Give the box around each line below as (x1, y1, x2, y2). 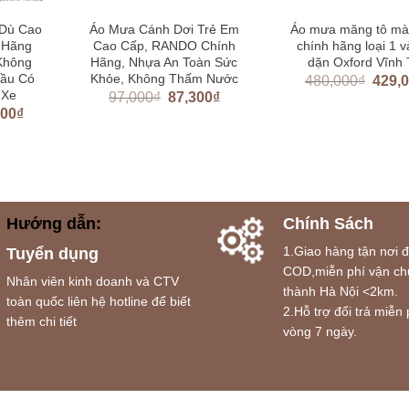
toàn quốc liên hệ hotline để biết (5, 293, 191, 309)
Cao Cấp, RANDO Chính (92, 37, 236, 53)
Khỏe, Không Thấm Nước (89, 70, 238, 86)
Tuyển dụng (5, 244, 99, 263)
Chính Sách (282, 214, 373, 233)
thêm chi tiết (5, 313, 77, 329)
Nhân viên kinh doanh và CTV (5, 273, 179, 288)
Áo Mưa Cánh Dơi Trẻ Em (89, 21, 239, 37)
